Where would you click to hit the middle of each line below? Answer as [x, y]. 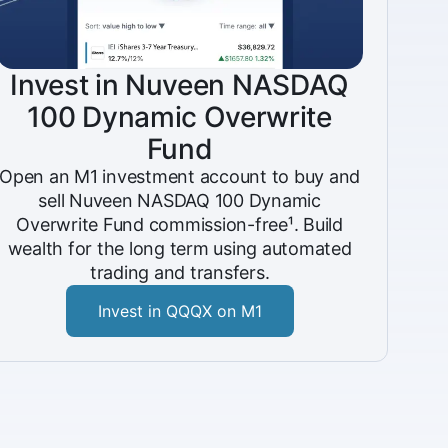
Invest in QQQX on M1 [179, 311]
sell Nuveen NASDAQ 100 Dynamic [179, 200]
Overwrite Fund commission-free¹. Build [179, 224]
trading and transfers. [179, 272]
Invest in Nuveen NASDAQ [179, 85]
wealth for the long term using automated [179, 248]
